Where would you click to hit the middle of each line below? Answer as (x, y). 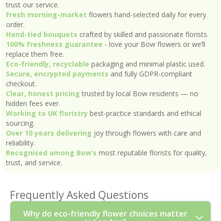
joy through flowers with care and (147, 133)
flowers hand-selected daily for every (147, 14)
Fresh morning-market (46, 14)
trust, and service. (34, 162)
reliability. (20, 143)
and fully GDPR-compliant (150, 74)
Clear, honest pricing (43, 93)
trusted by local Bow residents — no (139, 93)
